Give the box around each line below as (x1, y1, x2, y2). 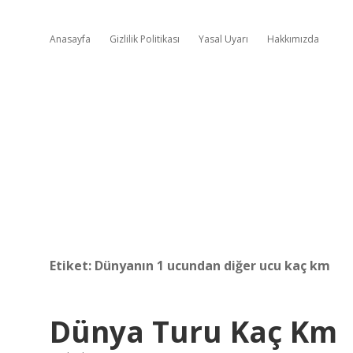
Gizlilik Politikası (110, 32, 180, 46)
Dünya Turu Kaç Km (50, 311, 337, 351)
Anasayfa (50, 32, 91, 46)
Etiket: (50, 257, 95, 274)
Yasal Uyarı (199, 32, 248, 46)
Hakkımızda (267, 32, 319, 46)
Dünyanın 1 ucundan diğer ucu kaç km (95, 257, 330, 274)
